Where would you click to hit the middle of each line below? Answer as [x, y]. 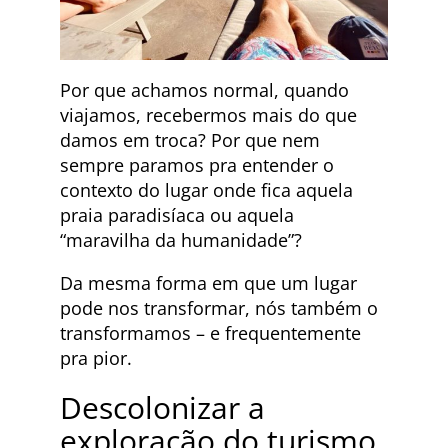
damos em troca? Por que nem [190, 139]
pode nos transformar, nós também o [219, 307]
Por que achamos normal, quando [204, 89]
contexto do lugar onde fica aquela [206, 189]
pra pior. [96, 357]
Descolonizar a [162, 407]
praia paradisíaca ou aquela [177, 214]
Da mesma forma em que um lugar [208, 282]
